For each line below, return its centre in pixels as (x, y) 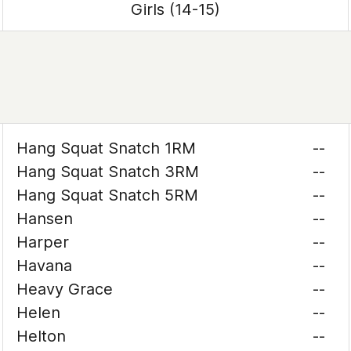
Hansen (45, 219)
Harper (43, 242)
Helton (42, 336)
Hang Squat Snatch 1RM (107, 148)
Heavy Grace (65, 289)
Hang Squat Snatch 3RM (108, 172)
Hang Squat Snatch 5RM (108, 195)
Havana (45, 266)
